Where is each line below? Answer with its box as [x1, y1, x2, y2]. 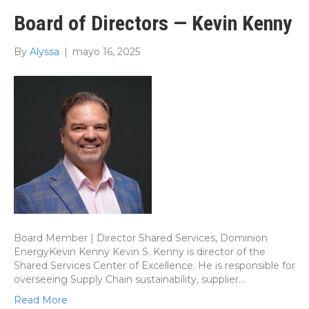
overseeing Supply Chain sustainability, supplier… [14, 273, 245, 286]
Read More [14, 294, 68, 307]
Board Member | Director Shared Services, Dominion [14, 232, 268, 245]
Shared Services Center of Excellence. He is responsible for [14, 259, 295, 272]
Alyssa [30, 46, 59, 59]
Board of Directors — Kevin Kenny [14, 11, 292, 36]
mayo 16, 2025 [72, 46, 140, 59]
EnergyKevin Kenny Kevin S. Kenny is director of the [14, 246, 266, 259]
